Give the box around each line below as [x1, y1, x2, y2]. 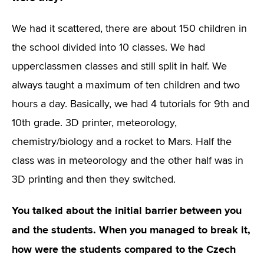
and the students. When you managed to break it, [12, 223, 250, 236]
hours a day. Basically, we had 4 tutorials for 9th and [12, 99, 249, 110]
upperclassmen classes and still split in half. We [12, 61, 227, 72]
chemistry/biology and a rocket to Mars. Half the [12, 137, 232, 147]
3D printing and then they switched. [12, 174, 176, 185]
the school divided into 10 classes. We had [12, 42, 205, 53]
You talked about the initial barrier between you [12, 204, 242, 217]
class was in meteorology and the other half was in [12, 156, 243, 166]
